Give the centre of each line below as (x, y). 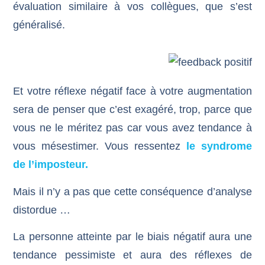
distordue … (42, 210)
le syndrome (219, 146)
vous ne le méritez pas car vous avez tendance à (132, 128)
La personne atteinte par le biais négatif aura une (132, 237)
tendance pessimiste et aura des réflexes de (132, 255)
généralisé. (39, 25)
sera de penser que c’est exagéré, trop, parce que (132, 110)
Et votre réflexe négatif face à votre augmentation (132, 91)
